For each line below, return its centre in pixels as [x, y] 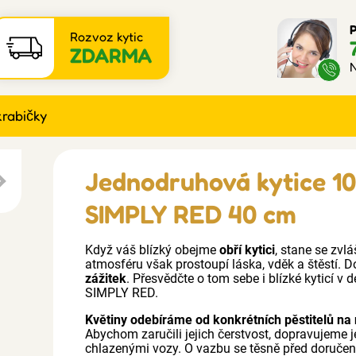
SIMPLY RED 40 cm [191, 214]
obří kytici [248, 250]
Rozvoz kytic [106, 36]
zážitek [106, 279]
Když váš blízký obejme [153, 250]
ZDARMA [110, 55]
